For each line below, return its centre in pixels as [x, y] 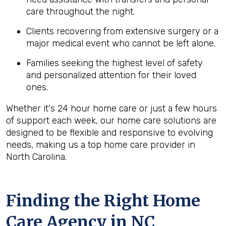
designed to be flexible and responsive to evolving [109, 133]
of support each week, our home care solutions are [111, 121]
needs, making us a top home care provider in [101, 145]
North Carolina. [36, 157]
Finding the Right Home [103, 201]
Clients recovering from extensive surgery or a [122, 31]
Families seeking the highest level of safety [115, 63]
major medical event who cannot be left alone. [121, 43]
